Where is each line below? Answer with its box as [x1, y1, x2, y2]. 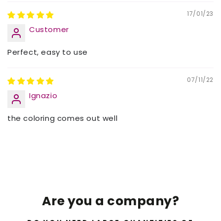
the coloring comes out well [7, 112, 118, 123]
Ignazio [29, 90, 58, 101]
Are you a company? [41, 192, 180, 210]
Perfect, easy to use [7, 46, 88, 57]
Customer [29, 24, 69, 35]
